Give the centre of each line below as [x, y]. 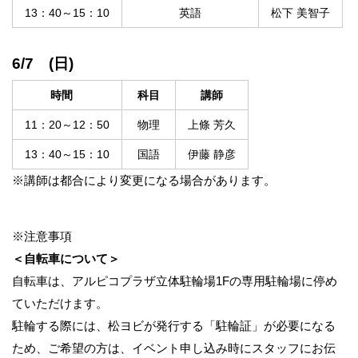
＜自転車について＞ [66, 259]
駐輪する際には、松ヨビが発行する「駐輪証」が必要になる [174, 326]
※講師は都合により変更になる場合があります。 [144, 181]
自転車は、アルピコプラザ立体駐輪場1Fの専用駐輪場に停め [175, 281]
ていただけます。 [60, 304]
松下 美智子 [300, 13]
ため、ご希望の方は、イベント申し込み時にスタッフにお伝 [174, 348]
